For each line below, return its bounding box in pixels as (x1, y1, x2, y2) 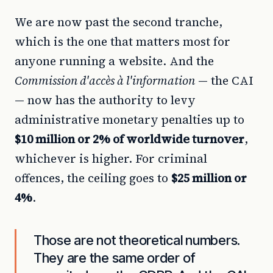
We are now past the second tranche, (15, 14, 222, 30)
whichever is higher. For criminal (15, 151, 207, 166)
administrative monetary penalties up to (15, 112, 244, 127)
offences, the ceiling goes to (15, 170, 171, 186)
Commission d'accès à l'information (15, 73, 195, 88)
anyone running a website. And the (15, 53, 214, 69)
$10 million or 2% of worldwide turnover (15, 131, 244, 147)
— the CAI (195, 73, 253, 88)
